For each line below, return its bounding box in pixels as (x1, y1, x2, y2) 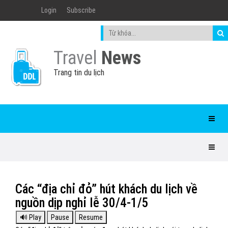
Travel (53, 47, 101, 69)
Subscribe (67, 6, 96, 14)
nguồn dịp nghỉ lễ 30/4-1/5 (15, 195, 149, 210)
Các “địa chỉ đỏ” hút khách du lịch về (15, 182, 197, 196)
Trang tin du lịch (53, 68, 104, 77)
